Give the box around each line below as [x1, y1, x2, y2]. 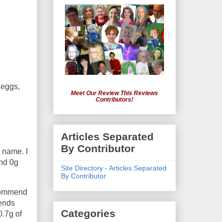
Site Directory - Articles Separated [61, 164, 166, 172]
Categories [61, 208, 115, 220]
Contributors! [96, 96, 133, 104]
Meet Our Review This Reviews [71, 90, 158, 97]
